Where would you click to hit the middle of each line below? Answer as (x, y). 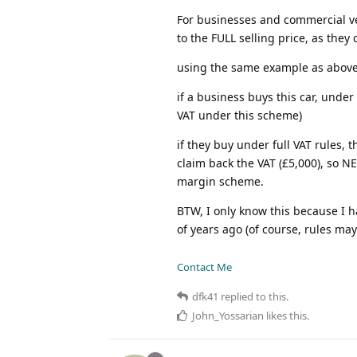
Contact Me (204, 267)
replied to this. (253, 296)
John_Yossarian (228, 315)
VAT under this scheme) (239, 115)
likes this (285, 315)
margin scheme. (220, 181)
